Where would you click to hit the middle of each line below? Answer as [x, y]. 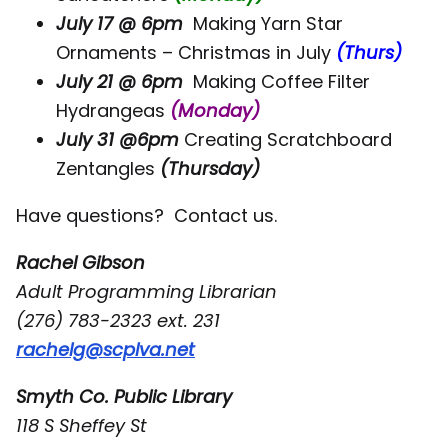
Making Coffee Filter [276, 82]
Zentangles [108, 169]
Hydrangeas [113, 111]
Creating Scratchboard [285, 140]
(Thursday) [210, 169]
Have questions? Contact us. [146, 216]
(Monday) [215, 111]
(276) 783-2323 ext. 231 [120, 321]
